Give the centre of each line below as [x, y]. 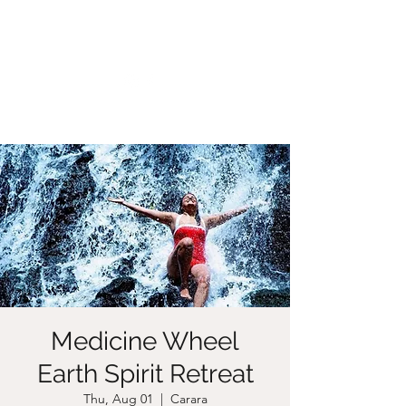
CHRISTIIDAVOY [145, 34]
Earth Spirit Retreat [145, 373]
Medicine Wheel [145, 341]
